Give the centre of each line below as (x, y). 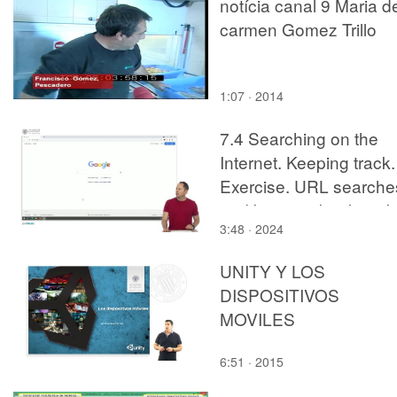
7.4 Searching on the (299, 137)
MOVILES (257, 318)
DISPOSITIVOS (280, 294)
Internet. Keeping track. (307, 161)
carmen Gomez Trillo (298, 28)
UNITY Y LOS (272, 270)
